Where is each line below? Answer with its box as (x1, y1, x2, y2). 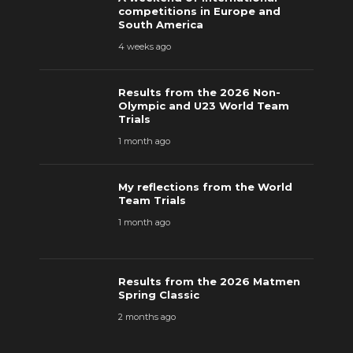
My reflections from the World (118, 180, 292, 193)
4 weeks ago (118, 41, 171, 52)
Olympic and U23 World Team (118, 99, 289, 112)
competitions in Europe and (118, 5, 281, 17)
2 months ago (118, 311, 176, 322)
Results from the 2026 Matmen (118, 275, 300, 288)
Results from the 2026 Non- (118, 86, 281, 98)
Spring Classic (118, 288, 199, 301)
